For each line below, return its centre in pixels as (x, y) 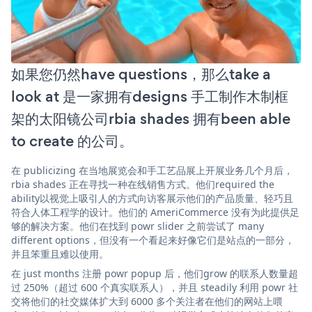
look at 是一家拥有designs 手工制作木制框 (150, 96)
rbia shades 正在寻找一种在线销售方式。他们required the (143, 184)
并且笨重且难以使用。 (60, 253)
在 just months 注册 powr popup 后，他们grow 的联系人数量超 (155, 273)
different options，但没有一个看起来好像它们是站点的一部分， (153, 240)
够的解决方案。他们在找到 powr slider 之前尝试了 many (138, 226)
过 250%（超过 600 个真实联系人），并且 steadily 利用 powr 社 (155, 287)
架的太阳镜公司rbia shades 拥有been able (151, 118)
